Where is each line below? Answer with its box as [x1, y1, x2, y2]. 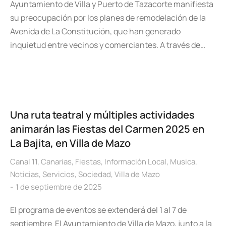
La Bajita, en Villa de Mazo [10, 136, 131, 150]
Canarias [41, 156, 72, 167]
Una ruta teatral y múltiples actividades [10, 108, 195, 122]
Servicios [42, 169, 75, 180]
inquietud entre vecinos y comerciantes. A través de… [10, 39, 205, 50]
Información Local [104, 156, 166, 167]
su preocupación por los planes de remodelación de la [10, 12, 206, 23]
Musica [170, 156, 195, 167]
